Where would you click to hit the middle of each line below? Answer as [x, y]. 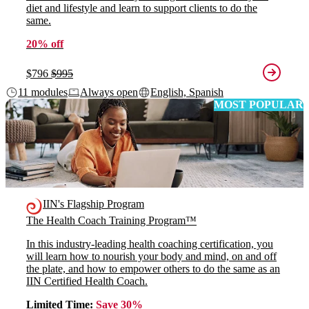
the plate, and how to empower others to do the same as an [153, 269]
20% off [45, 43]
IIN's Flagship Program [93, 204]
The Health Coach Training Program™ [111, 221]
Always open [109, 92]
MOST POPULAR [259, 104]
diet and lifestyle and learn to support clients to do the [142, 8]
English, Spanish [187, 92]
